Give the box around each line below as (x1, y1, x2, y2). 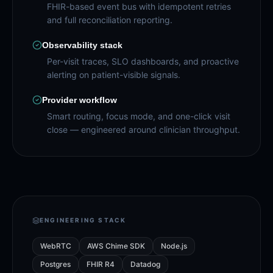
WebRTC (40, 241, 71, 250)
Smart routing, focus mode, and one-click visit (47, 111, 230, 121)
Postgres (40, 260, 71, 269)
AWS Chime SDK (87, 241, 145, 250)
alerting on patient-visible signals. (47, 69, 180, 80)
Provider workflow (42, 95, 117, 105)
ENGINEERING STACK (40, 216, 127, 224)
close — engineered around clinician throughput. (47, 124, 240, 135)
